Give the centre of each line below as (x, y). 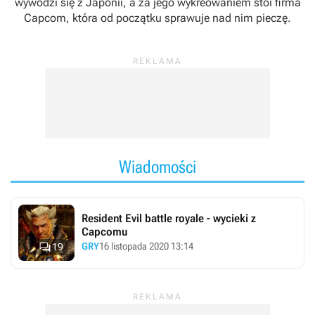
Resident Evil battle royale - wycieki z (169, 218)
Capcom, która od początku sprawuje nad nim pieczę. (157, 18)
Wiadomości (157, 167)
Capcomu (104, 231)
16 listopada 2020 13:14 (146, 246)
